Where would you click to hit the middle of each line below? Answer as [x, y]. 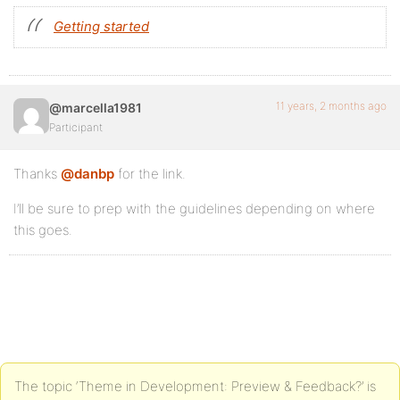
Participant [76, 127]
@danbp [87, 173]
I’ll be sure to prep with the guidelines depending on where [194, 208]
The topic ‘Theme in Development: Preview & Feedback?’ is [195, 386]
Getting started [101, 26]
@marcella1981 [96, 107]
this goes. [43, 229]
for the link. [150, 173]
